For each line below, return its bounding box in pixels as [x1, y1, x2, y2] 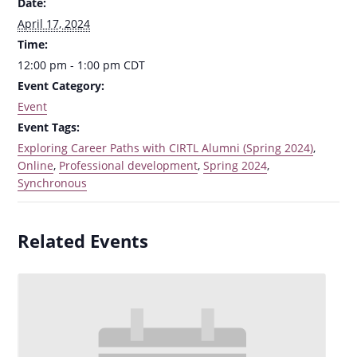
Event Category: [18, 78, 105, 93]
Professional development [59, 158, 198, 173]
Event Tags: [18, 120, 80, 135]
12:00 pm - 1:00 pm [18, 57, 124, 73]
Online [18, 158, 54, 173]
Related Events [18, 229, 149, 253]
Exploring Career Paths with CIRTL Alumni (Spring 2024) [18, 140, 314, 155]
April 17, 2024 [18, 16, 91, 31]
